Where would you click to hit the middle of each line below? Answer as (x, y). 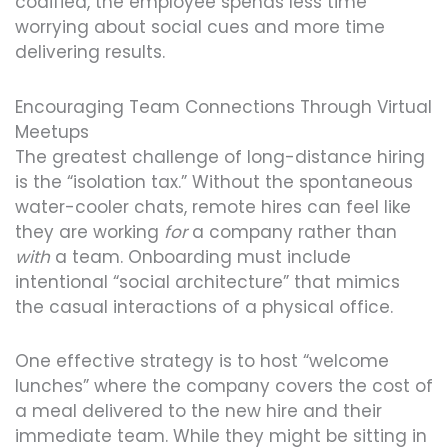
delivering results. (90, 51)
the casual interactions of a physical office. (204, 306)
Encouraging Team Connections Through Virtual (223, 106)
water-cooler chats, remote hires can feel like (213, 206)
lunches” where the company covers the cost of (224, 386)
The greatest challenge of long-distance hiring (220, 156)
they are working (89, 231)
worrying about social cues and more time (200, 26)
